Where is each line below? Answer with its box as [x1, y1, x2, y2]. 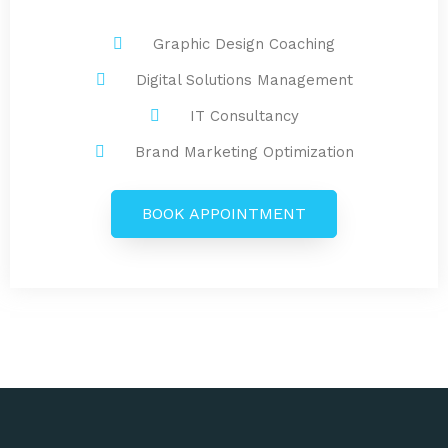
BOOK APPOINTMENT [142, 204, 306, 224]
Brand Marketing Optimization [134, 143, 354, 162]
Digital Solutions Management [135, 71, 353, 90]
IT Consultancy [189, 107, 299, 126]
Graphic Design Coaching [153, 35, 335, 54]
